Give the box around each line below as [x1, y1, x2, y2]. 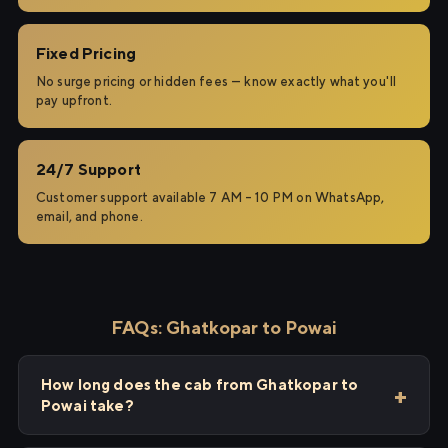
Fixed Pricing [36, 44, 137, 63]
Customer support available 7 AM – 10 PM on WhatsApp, [36, 190, 385, 205]
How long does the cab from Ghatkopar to [41, 376, 359, 393]
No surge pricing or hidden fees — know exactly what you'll [36, 74, 397, 89]
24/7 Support [36, 160, 141, 179]
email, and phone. [36, 209, 143, 224]
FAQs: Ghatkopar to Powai [111, 317, 337, 338]
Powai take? [41, 397, 134, 414]
